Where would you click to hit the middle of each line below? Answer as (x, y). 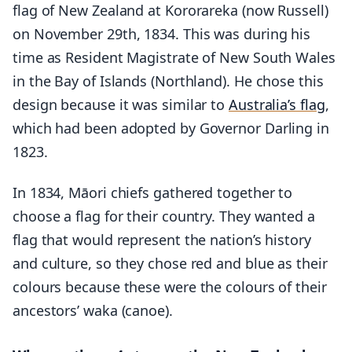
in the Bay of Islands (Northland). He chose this (168, 81)
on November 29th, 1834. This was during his (162, 33)
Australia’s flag (277, 104)
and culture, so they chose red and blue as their (170, 263)
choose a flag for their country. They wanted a (164, 216)
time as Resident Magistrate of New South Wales (174, 57)
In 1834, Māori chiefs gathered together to (153, 192)
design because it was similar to (121, 104)
